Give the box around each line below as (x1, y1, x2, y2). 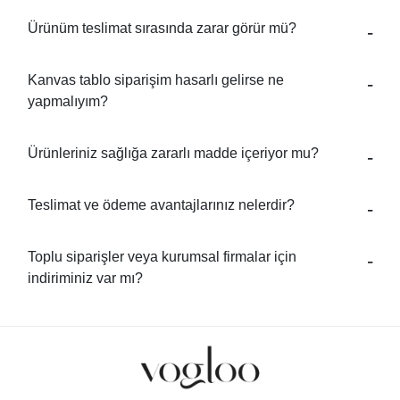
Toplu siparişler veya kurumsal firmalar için (28, 249, 296, 264)
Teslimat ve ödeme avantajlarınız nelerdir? (28, 197, 295, 212)
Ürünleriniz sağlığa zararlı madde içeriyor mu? (28, 146, 319, 161)
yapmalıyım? (28, 94, 108, 109)
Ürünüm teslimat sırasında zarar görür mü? (28, 21, 296, 36)
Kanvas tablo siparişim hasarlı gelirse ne (28, 72, 284, 87)
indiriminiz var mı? (28, 271, 143, 286)
